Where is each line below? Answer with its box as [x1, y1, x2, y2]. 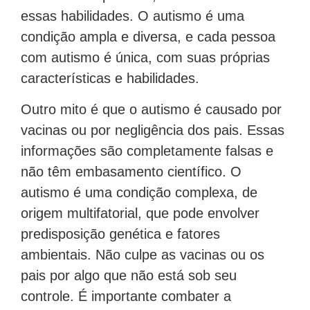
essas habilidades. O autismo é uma [21, 8, 244, 24]
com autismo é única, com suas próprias [21, 50, 270, 66]
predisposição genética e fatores [21, 226, 220, 241]
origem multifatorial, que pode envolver [21, 205, 259, 221]
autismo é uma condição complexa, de [21, 184, 257, 200]
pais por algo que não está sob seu [21, 267, 237, 283]
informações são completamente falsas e [21, 143, 273, 158]
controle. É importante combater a [21, 288, 231, 304]
